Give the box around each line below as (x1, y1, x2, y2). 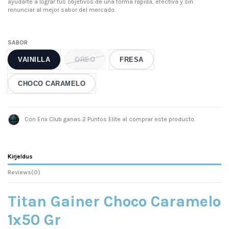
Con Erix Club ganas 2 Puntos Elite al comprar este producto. (23, 115, 195, 123)
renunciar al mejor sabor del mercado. (8, 6, 116, 13)
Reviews (8, 168, 31, 176)
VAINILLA (18, 55, 50, 63)
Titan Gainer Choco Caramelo (8, 192, 221, 211)
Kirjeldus (8, 152, 33, 160)
